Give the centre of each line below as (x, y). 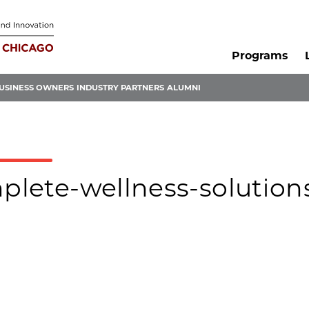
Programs (259, 56)
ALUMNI (184, 88)
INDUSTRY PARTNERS (120, 88)
